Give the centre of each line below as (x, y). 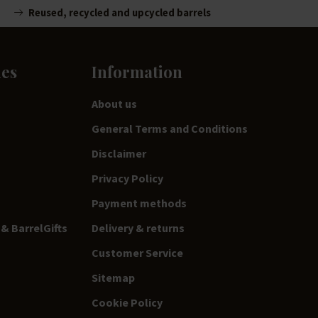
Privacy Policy (127, 179)
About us (114, 104)
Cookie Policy (127, 303)
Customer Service (137, 253)
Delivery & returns (138, 228)
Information (137, 72)
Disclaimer (119, 154)
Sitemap (113, 278)
